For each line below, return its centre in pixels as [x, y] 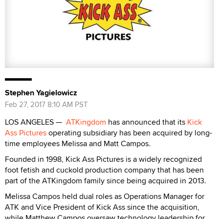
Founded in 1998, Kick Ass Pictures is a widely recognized [103, 159]
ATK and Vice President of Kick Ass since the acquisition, [102, 207]
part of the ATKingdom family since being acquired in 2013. [106, 181]
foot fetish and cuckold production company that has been [104, 170]
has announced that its [147, 122]
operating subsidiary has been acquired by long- [129, 133]
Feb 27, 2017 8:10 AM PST [46, 105]
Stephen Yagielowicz [41, 93]
